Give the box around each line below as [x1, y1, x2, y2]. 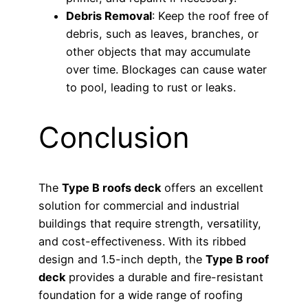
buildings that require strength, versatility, [38, 217, 261, 231]
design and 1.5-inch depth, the [38, 252, 206, 267]
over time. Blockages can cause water [66, 63, 267, 77]
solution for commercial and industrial [38, 199, 239, 213]
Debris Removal [66, 9, 152, 23]
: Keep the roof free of [152, 9, 269, 23]
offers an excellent [161, 181, 263, 195]
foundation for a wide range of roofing [38, 288, 243, 302]
